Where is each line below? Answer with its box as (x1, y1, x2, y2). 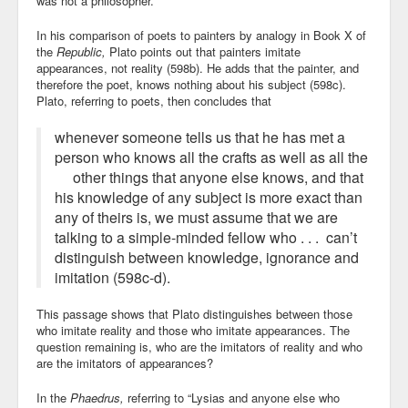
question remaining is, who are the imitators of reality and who (36, 338, 362, 355)
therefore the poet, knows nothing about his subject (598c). (36, 76, 346, 93)
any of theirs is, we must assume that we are (55, 207, 338, 228)
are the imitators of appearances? (36, 354, 213, 372)
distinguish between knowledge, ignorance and (55, 247, 359, 268)
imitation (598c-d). (55, 267, 170, 288)
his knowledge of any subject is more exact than (55, 187, 362, 208)
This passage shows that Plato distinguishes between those (36, 305, 352, 322)
